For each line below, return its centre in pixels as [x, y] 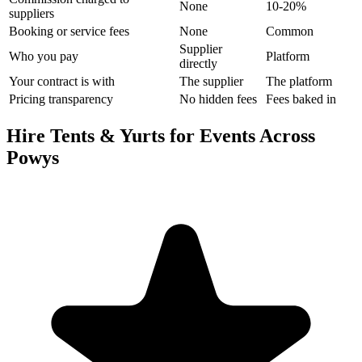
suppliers [32, 14]
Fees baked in [301, 99]
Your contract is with [62, 82]
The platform [299, 82]
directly [198, 64]
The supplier [211, 82]
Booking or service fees [69, 32]
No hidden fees [218, 99]
